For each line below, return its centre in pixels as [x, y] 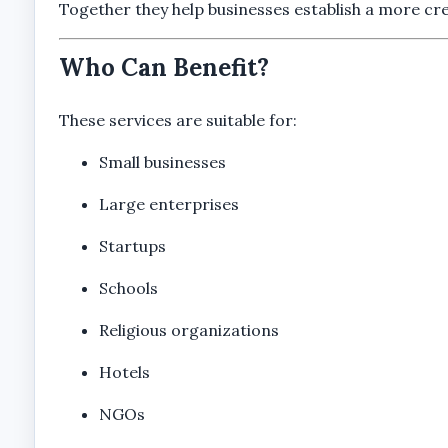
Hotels [124, 371]
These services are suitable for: [177, 119]
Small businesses [162, 161]
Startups [132, 245]
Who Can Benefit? [163, 67]
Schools [128, 287]
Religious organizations [188, 329]
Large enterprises [168, 203]
